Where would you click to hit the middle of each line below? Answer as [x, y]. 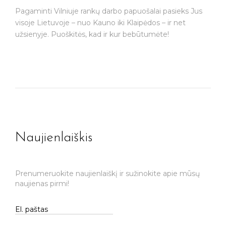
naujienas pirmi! [42, 184]
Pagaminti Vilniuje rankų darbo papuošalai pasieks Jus [109, 11]
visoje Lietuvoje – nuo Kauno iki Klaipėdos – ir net [100, 23]
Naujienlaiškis [54, 138]
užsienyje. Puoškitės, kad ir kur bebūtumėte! [92, 35]
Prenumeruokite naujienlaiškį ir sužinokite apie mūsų [107, 174]
